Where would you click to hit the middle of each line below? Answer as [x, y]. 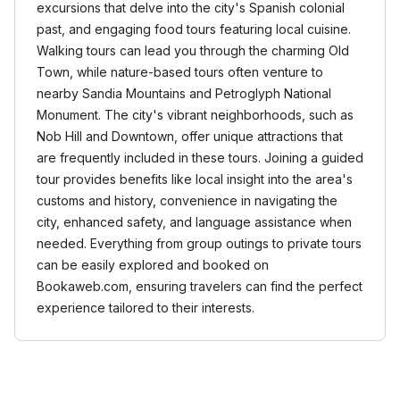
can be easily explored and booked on [153, 265]
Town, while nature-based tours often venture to [180, 72]
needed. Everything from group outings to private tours [199, 243]
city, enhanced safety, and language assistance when [194, 222]
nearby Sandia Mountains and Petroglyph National [184, 93]
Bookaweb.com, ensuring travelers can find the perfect [200, 286]
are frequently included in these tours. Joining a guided [200, 158]
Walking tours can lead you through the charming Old [193, 50]
